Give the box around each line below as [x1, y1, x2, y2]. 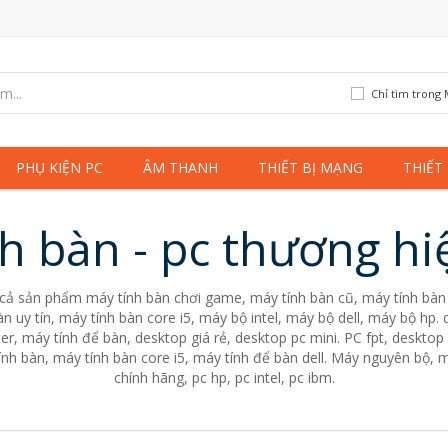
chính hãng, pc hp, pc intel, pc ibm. [113, 368, 335, 387]
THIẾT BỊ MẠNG [258, 158, 363, 177]
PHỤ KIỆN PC [16, 158, 103, 177]
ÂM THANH [143, 158, 218, 177]
